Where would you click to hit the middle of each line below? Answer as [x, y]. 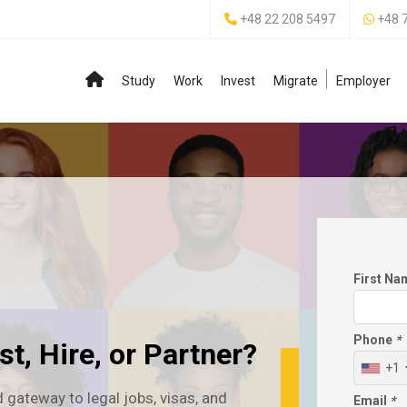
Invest [238, 80]
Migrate [296, 80]
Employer [363, 80]
